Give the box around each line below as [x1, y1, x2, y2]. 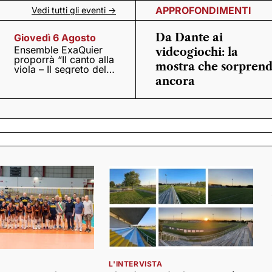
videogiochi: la [155, 46, 238, 59]
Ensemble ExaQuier [14, 44, 103, 56]
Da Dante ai [155, 31, 223, 44]
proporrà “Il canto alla [14, 53, 115, 66]
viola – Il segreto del [14, 63, 107, 75]
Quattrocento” [14, 73, 78, 85]
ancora [155, 75, 195, 88]
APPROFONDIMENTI [155, 4, 251, 16]
